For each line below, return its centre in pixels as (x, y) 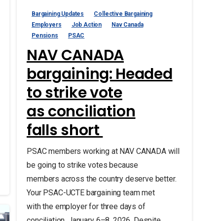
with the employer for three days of (86, 206)
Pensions (45, 35)
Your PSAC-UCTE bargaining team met (91, 192)
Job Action (86, 24)
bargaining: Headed (99, 74)
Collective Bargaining (123, 14)
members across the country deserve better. (101, 179)
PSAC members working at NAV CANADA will (103, 151)
